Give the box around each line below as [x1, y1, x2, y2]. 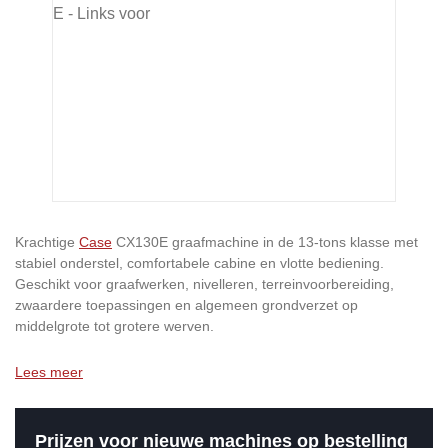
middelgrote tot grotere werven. [15, 318, 214, 334]
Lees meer [15, 364, 83, 380]
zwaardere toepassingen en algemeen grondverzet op [15, 297, 358, 313]
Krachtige [15, 234, 79, 250]
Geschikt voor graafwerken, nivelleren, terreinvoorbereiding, [15, 276, 394, 292]
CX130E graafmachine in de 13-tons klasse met [112, 234, 418, 250]
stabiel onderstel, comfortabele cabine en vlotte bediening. [15, 255, 384, 271]
